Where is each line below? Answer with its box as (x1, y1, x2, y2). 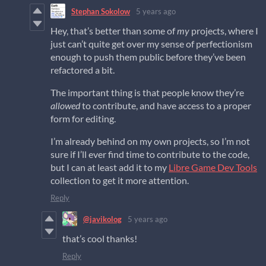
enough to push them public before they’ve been (50, 51, 246, 63)
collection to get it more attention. (50, 175, 189, 186)
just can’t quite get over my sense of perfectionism (50, 38, 252, 50)
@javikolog (83, 214, 122, 224)
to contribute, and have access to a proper (80, 100, 251, 112)
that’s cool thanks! (62, 233, 137, 245)
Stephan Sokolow (71, 6, 130, 16)
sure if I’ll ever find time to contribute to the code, (50, 148, 249, 160)
